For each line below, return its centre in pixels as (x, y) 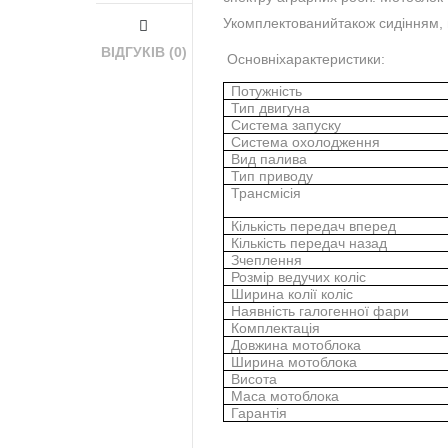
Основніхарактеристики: (303, 59)
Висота (254, 379)
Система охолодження (306, 142)
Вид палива (269, 159)
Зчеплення (267, 260)
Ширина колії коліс (292, 294)
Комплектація (276, 328)
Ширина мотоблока (294, 362)
